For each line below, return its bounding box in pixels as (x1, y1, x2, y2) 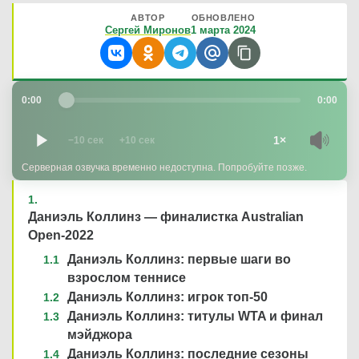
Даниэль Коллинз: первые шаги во (67, 252, 291, 266)
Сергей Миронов (105, 23, 191, 36)
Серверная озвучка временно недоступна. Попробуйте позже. (22, 161, 307, 173)
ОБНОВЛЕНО (191, 12, 256, 22)
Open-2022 (28, 228, 94, 242)
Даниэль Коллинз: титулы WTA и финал (67, 309, 323, 323)
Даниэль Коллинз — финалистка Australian (28, 209, 304, 224)
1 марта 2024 (191, 23, 256, 36)
